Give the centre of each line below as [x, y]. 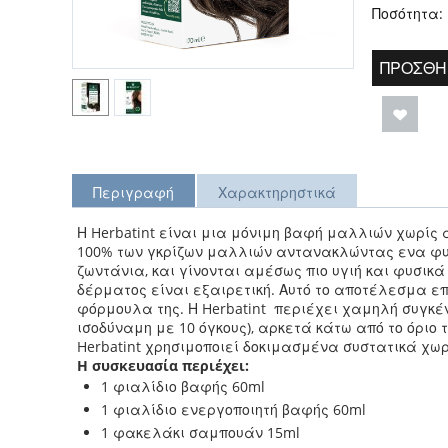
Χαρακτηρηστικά [277, 192]
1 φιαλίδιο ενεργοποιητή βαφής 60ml [233, 409]
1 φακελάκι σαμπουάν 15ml [200, 432]
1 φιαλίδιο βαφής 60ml [183, 386]
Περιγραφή [133, 192]
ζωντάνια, [114, 270]
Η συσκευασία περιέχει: [163, 365]
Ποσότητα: [407, 13]
